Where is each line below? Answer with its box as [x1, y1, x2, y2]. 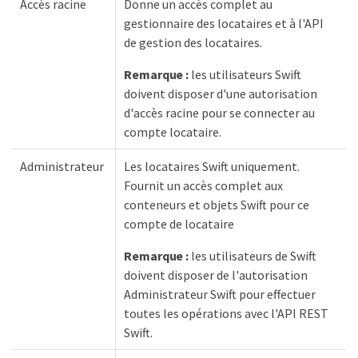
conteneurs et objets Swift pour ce [124, 197, 309, 213]
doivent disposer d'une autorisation [124, 86, 317, 101]
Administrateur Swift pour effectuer [124, 286, 316, 302]
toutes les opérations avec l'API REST [124, 305, 328, 321]
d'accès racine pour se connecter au [124, 105, 315, 121]
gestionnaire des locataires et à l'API [124, 15, 324, 31]
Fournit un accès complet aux [124, 177, 283, 193]
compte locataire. [124, 124, 221, 140]
